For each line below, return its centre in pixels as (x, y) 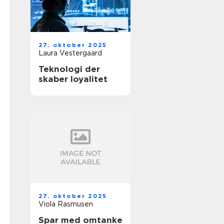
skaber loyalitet (73, 79)
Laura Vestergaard (70, 53)
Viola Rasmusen (66, 204)
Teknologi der (69, 69)
